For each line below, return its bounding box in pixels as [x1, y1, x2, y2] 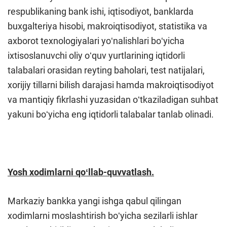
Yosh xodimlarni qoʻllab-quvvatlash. [8, 167, 154, 177]
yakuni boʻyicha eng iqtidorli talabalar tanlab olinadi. [8, 109, 214, 120]
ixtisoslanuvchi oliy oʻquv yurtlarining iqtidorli [8, 50, 185, 61]
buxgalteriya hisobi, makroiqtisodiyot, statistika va [8, 21, 207, 31]
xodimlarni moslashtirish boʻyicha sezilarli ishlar [8, 210, 198, 221]
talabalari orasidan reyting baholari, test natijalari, [8, 65, 205, 75]
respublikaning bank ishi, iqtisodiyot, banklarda [8, 6, 194, 17]
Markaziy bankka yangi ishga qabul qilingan [8, 196, 181, 206]
